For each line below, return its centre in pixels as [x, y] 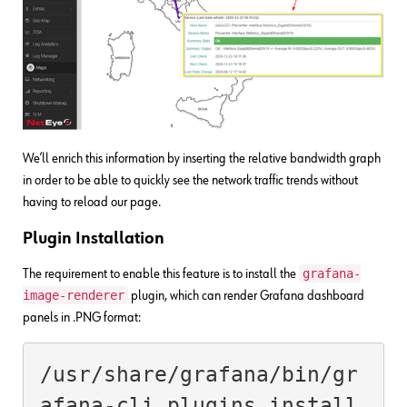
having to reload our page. [92, 202]
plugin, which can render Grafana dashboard [246, 295]
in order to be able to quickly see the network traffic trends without [190, 180]
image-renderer [74, 295]
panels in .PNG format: [82, 317]
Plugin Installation [94, 238]
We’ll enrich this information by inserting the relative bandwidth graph [202, 158]
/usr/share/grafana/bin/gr [199, 375]
